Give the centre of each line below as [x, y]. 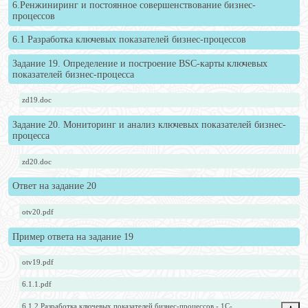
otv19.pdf [38, 262]
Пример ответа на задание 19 [73, 236]
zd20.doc [37, 161]
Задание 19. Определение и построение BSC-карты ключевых [140, 63]
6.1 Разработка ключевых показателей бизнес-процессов [129, 40]
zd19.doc [37, 100]
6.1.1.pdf [37, 284]
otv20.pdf [38, 211]
